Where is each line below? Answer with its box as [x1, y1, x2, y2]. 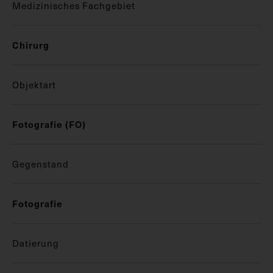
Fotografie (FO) [12, 117, 86, 130]
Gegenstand [12, 157, 69, 171]
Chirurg [12, 38, 49, 51]
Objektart [12, 77, 56, 91]
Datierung [12, 236, 59, 250]
